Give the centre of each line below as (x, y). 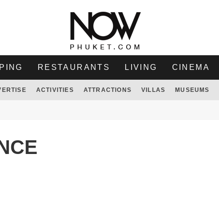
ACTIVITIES (55, 90)
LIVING (141, 67)
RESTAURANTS (74, 67)
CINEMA (191, 67)
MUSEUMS (192, 90)
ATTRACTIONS (107, 90)
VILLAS (153, 90)
